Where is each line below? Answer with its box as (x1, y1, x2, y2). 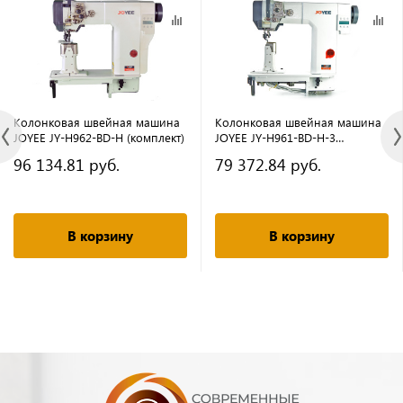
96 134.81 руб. (13, 153, 120, 175)
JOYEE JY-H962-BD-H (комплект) (13, 130, 184, 145)
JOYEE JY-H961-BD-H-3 (215, 130, 336, 145)
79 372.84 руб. (215, 153, 321, 175)
